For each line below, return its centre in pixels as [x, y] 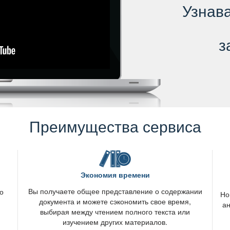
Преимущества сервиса [115, 126]
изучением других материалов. [115, 222]
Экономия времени [115, 175]
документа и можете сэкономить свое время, [115, 201]
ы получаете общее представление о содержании [115, 191]
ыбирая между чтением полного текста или [115, 212]
